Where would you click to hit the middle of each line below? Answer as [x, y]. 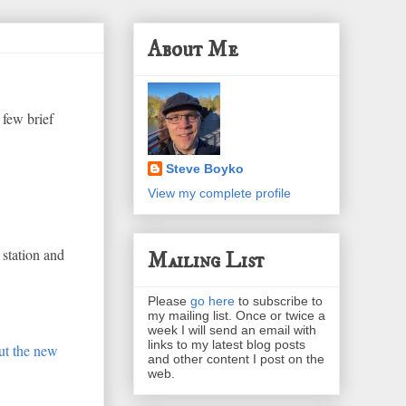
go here [213, 300]
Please [169, 300]
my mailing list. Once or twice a [237, 315]
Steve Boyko [205, 169]
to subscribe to [279, 300]
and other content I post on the [236, 358]
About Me [193, 50]
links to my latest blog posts [227, 344]
